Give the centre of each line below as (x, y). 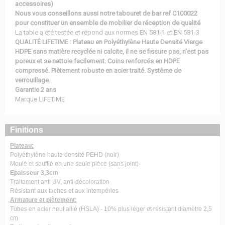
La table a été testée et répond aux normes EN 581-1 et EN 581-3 (107, 32)
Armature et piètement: (43, 200)
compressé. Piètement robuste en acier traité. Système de (98, 71)
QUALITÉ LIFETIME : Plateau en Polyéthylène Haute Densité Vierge (109, 42)
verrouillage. (33, 80)
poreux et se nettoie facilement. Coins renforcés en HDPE (97, 61)
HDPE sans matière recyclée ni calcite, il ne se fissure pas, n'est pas (112, 51)
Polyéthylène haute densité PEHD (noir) (65, 155)
